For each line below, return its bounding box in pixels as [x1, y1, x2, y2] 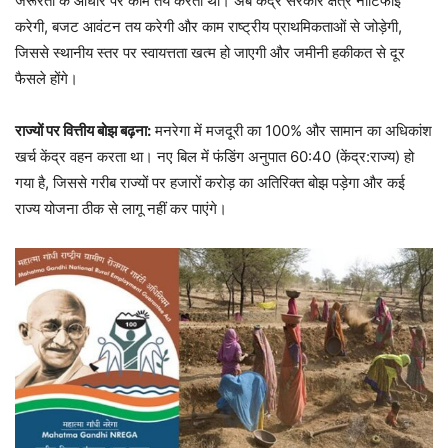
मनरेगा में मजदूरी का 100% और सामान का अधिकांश [151, 120, 432, 140]
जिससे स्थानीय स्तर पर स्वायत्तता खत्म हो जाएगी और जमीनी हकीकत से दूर [15, 42, 405, 62]
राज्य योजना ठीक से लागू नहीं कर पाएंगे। [15, 198, 227, 218]
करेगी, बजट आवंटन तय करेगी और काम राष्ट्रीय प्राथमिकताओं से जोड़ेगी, [15, 16, 402, 36]
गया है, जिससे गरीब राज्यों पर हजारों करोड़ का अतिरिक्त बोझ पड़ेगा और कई [15, 172, 405, 192]
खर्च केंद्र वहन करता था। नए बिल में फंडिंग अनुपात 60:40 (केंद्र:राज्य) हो [15, 146, 414, 166]
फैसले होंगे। [15, 68, 78, 88]
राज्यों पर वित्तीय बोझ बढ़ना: [15, 120, 151, 140]
